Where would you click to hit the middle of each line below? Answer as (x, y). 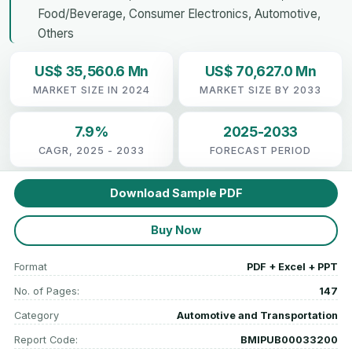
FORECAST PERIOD (260, 150)
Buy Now (176, 231)
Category (37, 315)
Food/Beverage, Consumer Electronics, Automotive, (179, 13)
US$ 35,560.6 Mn (92, 71)
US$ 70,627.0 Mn (260, 71)
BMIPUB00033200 (289, 339)
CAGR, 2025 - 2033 (92, 150)
